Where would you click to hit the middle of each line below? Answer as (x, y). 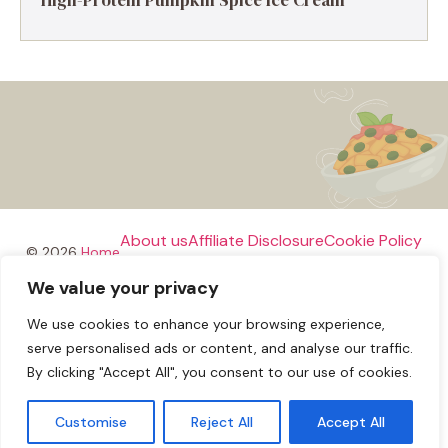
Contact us (347, 336)
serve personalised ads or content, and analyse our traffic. (220, 348)
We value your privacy (123, 288)
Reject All (222, 422)
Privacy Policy (100, 334)
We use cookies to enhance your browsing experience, (206, 324)
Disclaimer (224, 288)
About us (154, 240)
